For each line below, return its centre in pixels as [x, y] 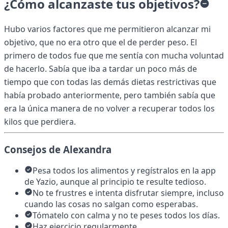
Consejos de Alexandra [58, 149]
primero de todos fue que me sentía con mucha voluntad [114, 55]
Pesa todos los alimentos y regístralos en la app [124, 171]
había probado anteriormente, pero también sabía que [110, 95]
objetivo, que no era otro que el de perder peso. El [101, 42]
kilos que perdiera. [40, 121]
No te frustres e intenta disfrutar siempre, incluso [128, 193]
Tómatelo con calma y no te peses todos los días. [126, 216]
